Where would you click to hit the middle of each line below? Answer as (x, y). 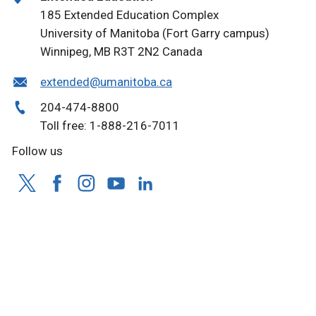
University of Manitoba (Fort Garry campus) (155, 34)
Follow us (37, 151)
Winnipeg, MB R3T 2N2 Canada (121, 52)
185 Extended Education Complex (129, 15)
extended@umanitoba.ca (106, 82)
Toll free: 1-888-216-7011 (110, 126)
